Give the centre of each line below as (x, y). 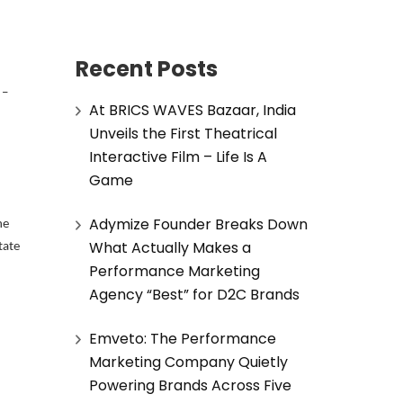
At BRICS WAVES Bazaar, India (192, 110)
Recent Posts (146, 68)
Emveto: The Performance (182, 338)
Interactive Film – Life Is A (178, 157)
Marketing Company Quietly (188, 362)
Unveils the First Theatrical (183, 133)
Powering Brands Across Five (190, 385)
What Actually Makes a (170, 247)
